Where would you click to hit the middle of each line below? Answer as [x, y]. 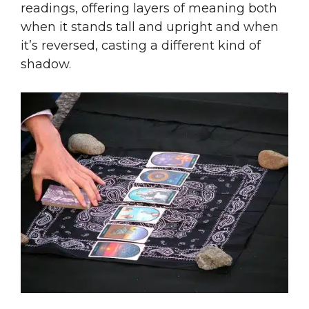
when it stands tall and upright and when [150, 27]
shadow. [46, 64]
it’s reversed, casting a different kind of [141, 45]
